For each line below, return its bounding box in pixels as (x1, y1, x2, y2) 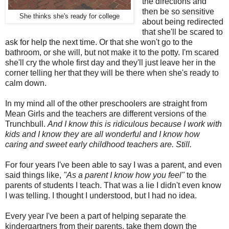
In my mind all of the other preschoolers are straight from (5, 99, 207, 108)
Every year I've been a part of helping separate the (5, 211, 186, 220)
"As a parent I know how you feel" (63, 170, 185, 179)
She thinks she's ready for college (19, 12, 120, 20)
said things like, (5, 170, 63, 179)
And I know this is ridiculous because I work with (48, 119, 222, 128)
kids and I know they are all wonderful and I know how (5, 129, 200, 139)
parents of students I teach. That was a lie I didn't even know (5, 180, 221, 190)
